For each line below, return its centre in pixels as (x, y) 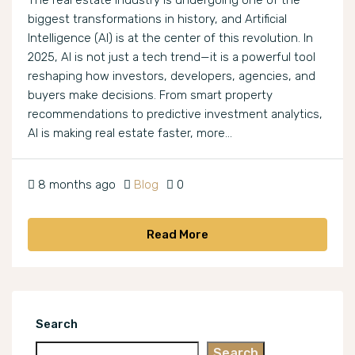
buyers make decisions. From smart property (150, 95)
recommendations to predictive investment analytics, (175, 115)
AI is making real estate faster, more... (130, 134)
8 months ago (77, 185)
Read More (177, 235)
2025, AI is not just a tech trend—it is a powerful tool (172, 57)
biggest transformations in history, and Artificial (157, 19)
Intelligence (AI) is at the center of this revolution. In (170, 38)
